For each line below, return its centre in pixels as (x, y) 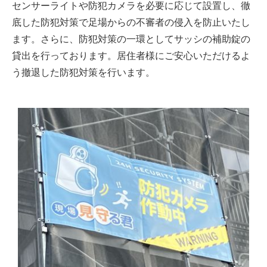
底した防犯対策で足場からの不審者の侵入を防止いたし (131, 22)
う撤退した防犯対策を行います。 (83, 72)
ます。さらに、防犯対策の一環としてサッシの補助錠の (131, 39)
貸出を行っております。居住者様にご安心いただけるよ (131, 55)
